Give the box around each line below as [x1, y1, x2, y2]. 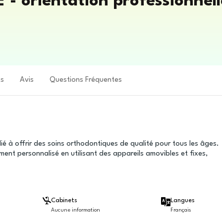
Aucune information [51, 208, 101, 213]
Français [170, 208, 191, 213]
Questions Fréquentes [50, 76, 122, 84]
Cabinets [51, 197, 78, 204]
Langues [170, 198, 195, 204]
